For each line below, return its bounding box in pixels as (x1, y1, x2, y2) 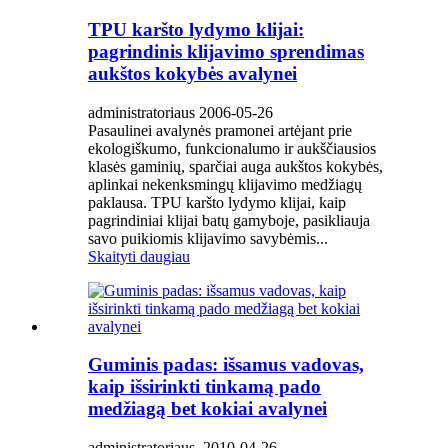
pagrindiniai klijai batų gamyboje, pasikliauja (88, 211, 370, 229)
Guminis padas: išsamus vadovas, (88, 354, 364, 376)
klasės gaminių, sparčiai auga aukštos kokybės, (88, 157, 383, 175)
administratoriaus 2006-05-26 (88, 103, 273, 121)
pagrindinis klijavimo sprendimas (88, 40, 364, 62)
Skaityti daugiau (88, 247, 190, 265)
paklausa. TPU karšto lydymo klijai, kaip (88, 193, 346, 211)
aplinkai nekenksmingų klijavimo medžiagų (88, 175, 362, 193)
